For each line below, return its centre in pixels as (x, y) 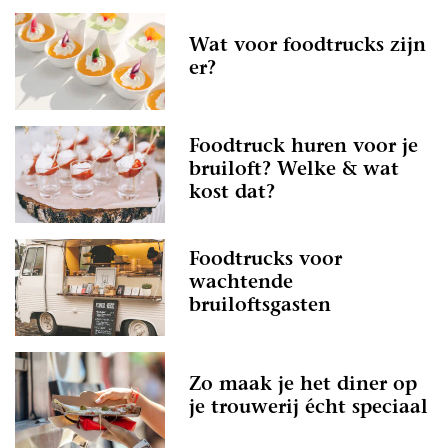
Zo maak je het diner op (303, 385)
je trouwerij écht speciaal (308, 408)
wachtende (241, 284)
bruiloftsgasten (260, 307)
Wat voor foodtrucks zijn (307, 46)
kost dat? (232, 194)
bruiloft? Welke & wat (294, 171)
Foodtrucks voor (265, 261)
